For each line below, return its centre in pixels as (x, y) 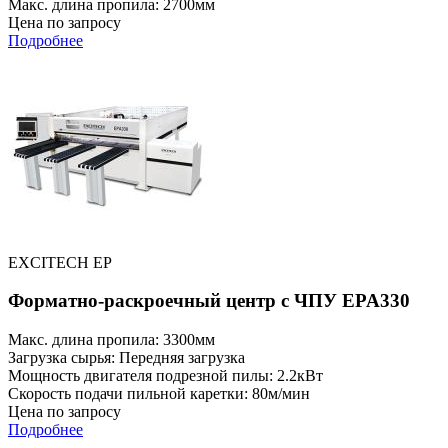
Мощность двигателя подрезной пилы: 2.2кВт (165, 376)
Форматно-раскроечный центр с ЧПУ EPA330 (209, 301)
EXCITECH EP (60, 262)
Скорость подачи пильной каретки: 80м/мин (159, 394)
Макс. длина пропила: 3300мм (111, 340)
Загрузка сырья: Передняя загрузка (126, 358)
